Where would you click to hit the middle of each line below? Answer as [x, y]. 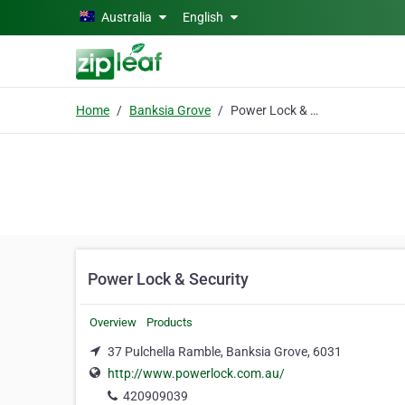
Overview [113, 322]
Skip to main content [66, 15]
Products [170, 322]
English [204, 17]
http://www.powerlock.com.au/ [196, 374]
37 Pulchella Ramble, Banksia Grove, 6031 [225, 352]
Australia [127, 17]
